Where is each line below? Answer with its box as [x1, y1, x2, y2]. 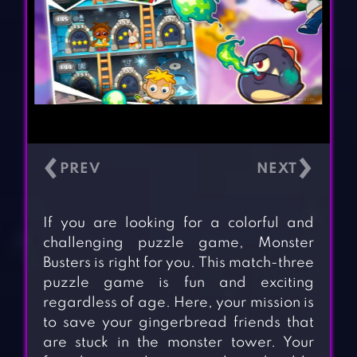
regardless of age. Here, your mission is [42, 296, 315, 311]
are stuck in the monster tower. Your [42, 335, 315, 351]
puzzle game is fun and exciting [42, 276, 315, 291]
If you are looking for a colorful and [42, 216, 315, 231]
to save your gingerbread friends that [42, 316, 315, 331]
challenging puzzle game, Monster [42, 236, 315, 251]
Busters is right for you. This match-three [42, 256, 315, 271]
